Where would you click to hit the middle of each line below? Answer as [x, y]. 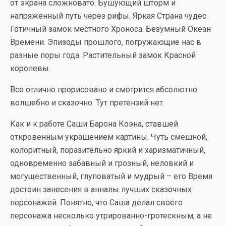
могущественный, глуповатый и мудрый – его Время [111, 176]
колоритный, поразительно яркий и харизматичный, [108, 150]
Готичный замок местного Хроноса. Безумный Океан [110, 29]
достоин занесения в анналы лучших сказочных [101, 189]
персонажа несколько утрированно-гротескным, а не [111, 216]
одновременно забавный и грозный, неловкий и [102, 163]
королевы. [30, 68]
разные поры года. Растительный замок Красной [103, 55]
